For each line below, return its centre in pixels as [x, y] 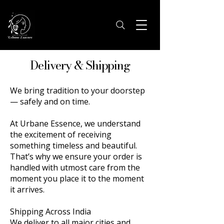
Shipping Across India [50, 211]
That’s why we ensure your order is [76, 156]
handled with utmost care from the [75, 167]
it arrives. [27, 189]
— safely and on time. [50, 101]
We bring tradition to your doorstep [77, 90]
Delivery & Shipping [80, 65]
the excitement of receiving [61, 134]
